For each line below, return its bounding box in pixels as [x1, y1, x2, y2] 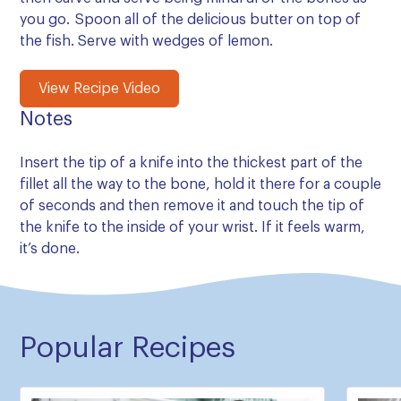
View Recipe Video [38, 81, 160, 96]
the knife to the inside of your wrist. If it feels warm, [20, 219, 365, 235]
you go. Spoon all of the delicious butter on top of [20, 12, 361, 27]
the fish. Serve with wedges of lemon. [20, 33, 273, 48]
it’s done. [20, 241, 80, 256]
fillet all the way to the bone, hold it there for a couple [20, 176, 381, 192]
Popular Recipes [20, 333, 235, 363]
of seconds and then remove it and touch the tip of [20, 198, 364, 213]
